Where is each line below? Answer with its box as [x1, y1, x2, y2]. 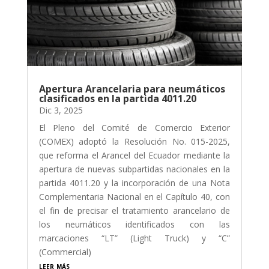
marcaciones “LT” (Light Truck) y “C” [38, 232, 231, 244]
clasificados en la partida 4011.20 [38, 91, 196, 105]
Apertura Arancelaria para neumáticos [38, 82, 225, 95]
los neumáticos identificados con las [38, 218, 231, 230]
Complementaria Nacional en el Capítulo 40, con [38, 190, 231, 202]
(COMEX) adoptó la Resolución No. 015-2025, [38, 135, 231, 147]
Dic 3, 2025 [38, 104, 83, 116]
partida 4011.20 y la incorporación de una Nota [38, 177, 231, 189]
